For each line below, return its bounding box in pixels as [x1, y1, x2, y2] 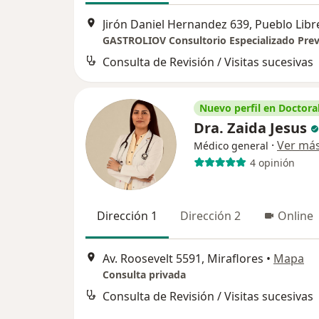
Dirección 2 [180, 208, 241, 224]
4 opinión [249, 155, 295, 169]
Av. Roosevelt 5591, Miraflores [103, 250, 263, 266]
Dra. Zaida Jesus [194, 118, 307, 138]
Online [278, 208, 313, 224]
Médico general [194, 139, 268, 153]
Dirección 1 [97, 208, 157, 224]
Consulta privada [103, 267, 186, 281]
